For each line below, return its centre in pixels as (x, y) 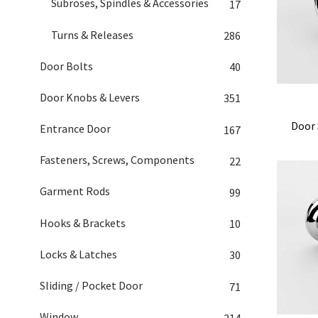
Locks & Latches (78, 254)
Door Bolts (66, 66)
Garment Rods (75, 191)
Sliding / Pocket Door (91, 285)
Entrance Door (75, 129)
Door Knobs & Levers (90, 97)
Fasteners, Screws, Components (117, 160)
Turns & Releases (92, 34)
